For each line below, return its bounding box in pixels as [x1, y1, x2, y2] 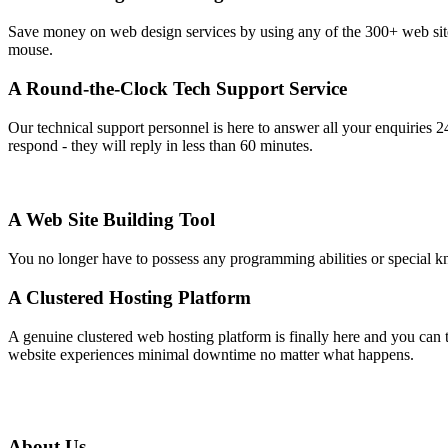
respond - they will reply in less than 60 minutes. [8, 136, 313, 154]
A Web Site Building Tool [8, 209, 215, 231]
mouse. [8, 41, 53, 59]
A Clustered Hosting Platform [8, 286, 251, 308]
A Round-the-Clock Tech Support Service [8, 77, 347, 99]
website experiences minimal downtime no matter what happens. [8, 345, 414, 363]
